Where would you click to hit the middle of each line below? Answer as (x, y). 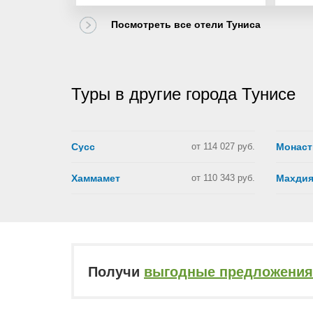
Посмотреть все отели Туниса (186, 24)
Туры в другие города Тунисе (183, 94)
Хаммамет (96, 178)
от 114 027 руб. (223, 146)
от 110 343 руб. (223, 178)
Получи (116, 272)
